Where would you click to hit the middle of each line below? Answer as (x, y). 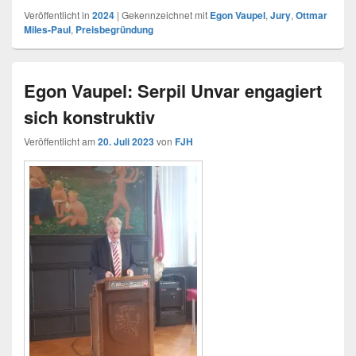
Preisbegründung (114, 29)
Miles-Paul (47, 29)
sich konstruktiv (89, 117)
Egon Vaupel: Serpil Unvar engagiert (173, 91)
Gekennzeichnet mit (164, 15)
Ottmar (311, 15)
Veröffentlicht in (57, 15)
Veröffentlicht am (61, 141)
